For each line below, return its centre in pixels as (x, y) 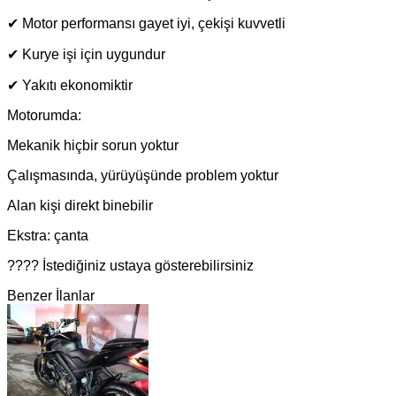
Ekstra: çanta (49, 235)
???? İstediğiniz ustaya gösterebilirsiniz (130, 265)
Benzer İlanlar (51, 295)
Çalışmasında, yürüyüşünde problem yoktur (143, 175)
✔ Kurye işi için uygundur (86, 54)
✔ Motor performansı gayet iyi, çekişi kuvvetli (146, 23)
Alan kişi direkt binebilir (80, 205)
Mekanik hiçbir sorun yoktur (93, 145)
